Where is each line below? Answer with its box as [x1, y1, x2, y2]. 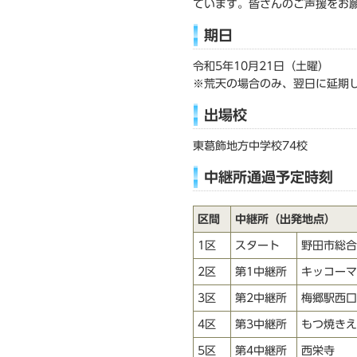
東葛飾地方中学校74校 [193, 139, 308, 151]
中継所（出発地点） [235, 213, 335, 225]
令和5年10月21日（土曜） [193, 61, 329, 73]
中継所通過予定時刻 [204, 169, 333, 184]
